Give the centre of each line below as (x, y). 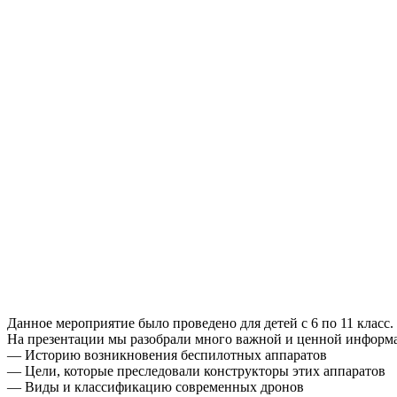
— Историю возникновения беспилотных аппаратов (167, 355)
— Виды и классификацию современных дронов (156, 387)
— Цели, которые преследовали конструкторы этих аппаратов (196, 371)
